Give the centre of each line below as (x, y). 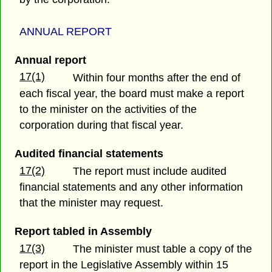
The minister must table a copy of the (163, 249)
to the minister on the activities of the (108, 109)
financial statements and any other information (131, 187)
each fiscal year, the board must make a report (132, 93)
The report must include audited (150, 171)
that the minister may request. (92, 202)
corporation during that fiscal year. (102, 125)
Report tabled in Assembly (83, 232)
